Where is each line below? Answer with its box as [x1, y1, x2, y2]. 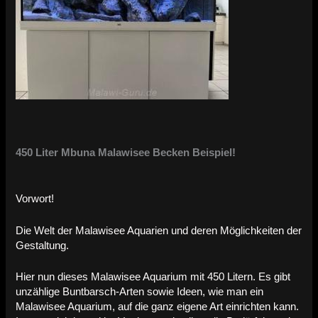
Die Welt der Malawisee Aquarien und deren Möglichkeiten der [16, 224, 302, 236]
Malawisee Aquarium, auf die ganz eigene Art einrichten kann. [16, 300, 300, 312]
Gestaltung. [16, 239, 70, 251]
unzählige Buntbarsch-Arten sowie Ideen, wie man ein [16, 285, 264, 297]
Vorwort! [16, 193, 55, 205]
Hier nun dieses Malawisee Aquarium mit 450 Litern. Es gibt [16, 270, 291, 283]
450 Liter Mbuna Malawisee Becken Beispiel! [16, 146, 236, 158]
